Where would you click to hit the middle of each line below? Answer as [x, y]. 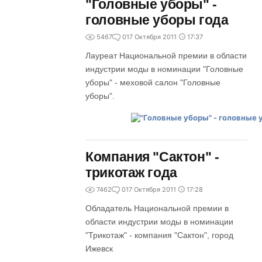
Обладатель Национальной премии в [157, 208]
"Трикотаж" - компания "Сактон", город [160, 235]
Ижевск [99, 249]
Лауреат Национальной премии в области [166, 56]
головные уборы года [157, 20]
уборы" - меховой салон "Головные [153, 82]
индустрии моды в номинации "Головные [165, 69]
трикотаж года [131, 173]
